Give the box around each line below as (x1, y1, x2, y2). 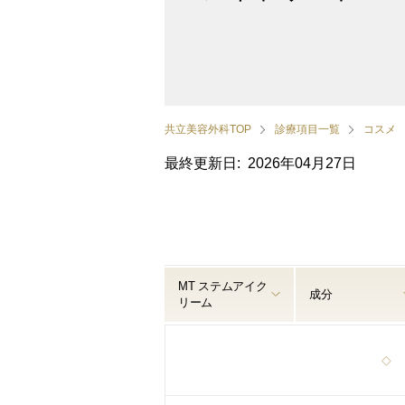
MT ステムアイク (178, 279, 268, 293)
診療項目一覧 (275, 123, 340, 136)
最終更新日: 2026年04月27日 (165, 155, 356, 171)
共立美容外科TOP (165, 123, 251, 136)
